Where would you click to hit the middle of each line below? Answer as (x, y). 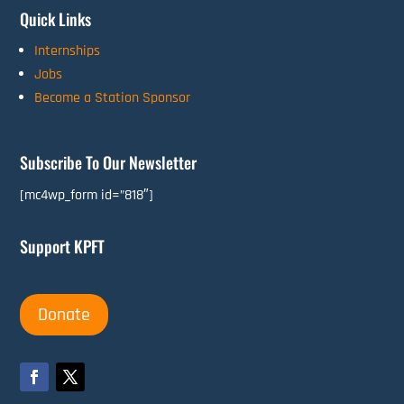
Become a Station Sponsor (113, 98)
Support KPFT (63, 247)
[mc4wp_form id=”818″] (87, 196)
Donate (64, 315)
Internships (68, 51)
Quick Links (56, 19)
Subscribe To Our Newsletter (109, 163)
